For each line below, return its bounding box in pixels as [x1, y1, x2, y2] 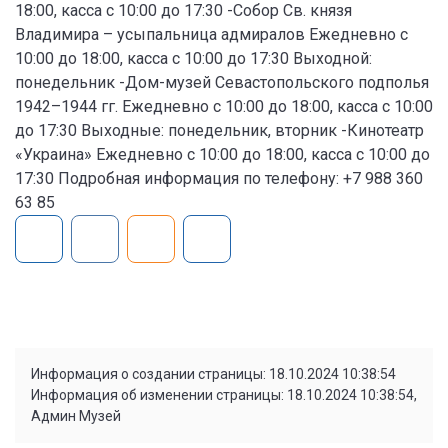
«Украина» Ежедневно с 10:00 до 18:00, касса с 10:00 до [15, 144, 430, 164]
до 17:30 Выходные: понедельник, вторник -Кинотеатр [15, 120, 424, 140]
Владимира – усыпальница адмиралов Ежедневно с [15, 24, 408, 44]
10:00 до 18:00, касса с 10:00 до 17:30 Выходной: [15, 48, 372, 68]
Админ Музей [31, 408, 121, 425]
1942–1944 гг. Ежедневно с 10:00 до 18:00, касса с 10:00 [15, 96, 433, 116]
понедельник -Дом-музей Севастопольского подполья [15, 72, 429, 92]
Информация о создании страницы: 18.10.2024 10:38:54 [31, 366, 396, 383]
